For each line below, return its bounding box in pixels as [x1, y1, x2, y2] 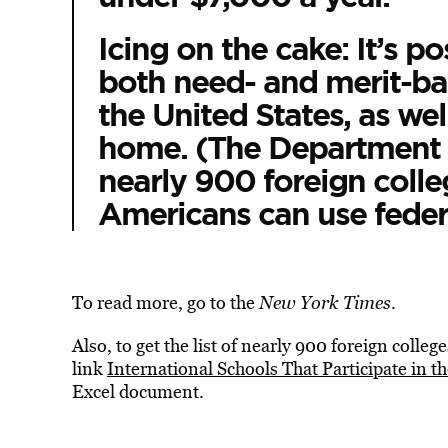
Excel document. [71, 379, 204, 404]
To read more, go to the [71, 290, 259, 315]
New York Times [258, 290, 391, 315]
